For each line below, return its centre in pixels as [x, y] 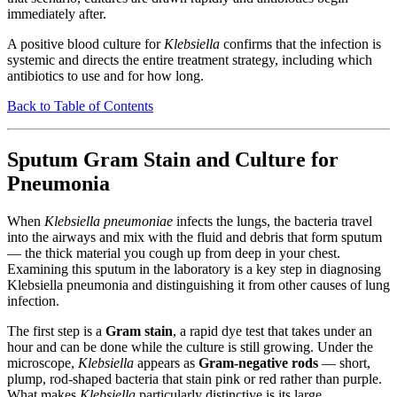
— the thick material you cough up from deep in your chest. [174, 253]
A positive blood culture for [86, 44]
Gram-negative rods [258, 363]
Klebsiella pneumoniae [109, 222]
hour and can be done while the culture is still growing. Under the [190, 347]
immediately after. [57, 14]
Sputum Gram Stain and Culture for [173, 160]
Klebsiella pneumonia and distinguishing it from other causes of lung [198, 285]
